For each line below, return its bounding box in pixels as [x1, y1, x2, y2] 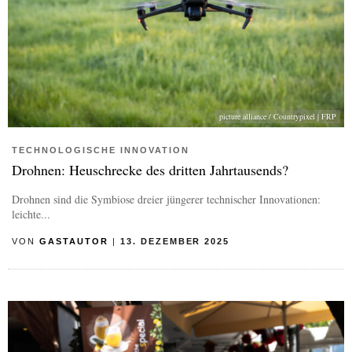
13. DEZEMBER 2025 [119, 236, 230, 247]
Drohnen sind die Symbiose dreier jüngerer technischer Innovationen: [12, 192, 321, 207]
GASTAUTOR [38, 236, 108, 247]
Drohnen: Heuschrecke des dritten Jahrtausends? [12, 160, 288, 180]
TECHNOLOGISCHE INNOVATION [12, 145, 189, 156]
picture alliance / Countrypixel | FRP [219, 111, 336, 123]
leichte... [12, 207, 50, 222]
